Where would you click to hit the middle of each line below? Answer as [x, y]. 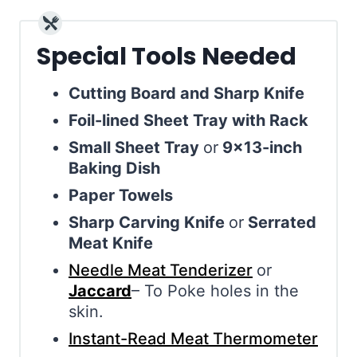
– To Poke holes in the [215, 290]
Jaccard [100, 290]
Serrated [280, 222]
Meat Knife [111, 243]
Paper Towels [121, 195]
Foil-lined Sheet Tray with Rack [188, 120]
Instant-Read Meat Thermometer [193, 338]
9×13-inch [260, 147]
